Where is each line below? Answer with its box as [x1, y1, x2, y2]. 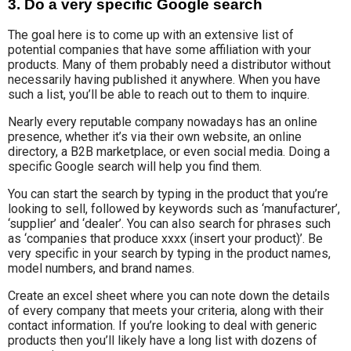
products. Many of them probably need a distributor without [8, 57, 331, 73]
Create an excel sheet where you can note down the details [8, 288, 330, 304]
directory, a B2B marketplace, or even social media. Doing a [8, 144, 330, 160]
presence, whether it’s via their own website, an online [8, 129, 302, 145]
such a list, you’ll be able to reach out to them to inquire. [8, 87, 309, 103]
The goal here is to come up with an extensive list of [8, 27, 294, 43]
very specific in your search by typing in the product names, [8, 246, 331, 262]
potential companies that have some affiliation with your [8, 42, 311, 58]
